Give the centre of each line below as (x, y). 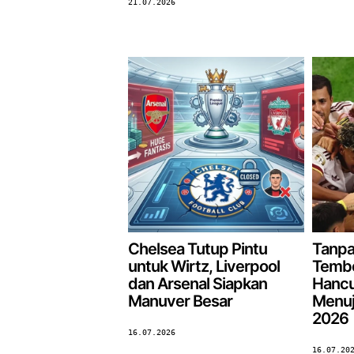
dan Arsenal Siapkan (198, 284)
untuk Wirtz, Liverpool (204, 267)
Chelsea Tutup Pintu (198, 249)
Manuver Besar (180, 301)
